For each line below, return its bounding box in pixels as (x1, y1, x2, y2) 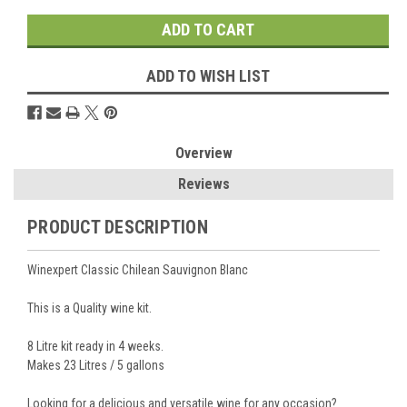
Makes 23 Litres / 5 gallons (27, 357, 164, 372)
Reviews (177, 174, 230, 193)
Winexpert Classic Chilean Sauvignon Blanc (27, 262, 248, 277)
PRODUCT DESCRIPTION (27, 215, 208, 238)
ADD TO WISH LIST (146, 65, 270, 85)
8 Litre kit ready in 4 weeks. (27, 338, 164, 353)
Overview (174, 144, 233, 162)
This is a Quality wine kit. (27, 300, 152, 315)
